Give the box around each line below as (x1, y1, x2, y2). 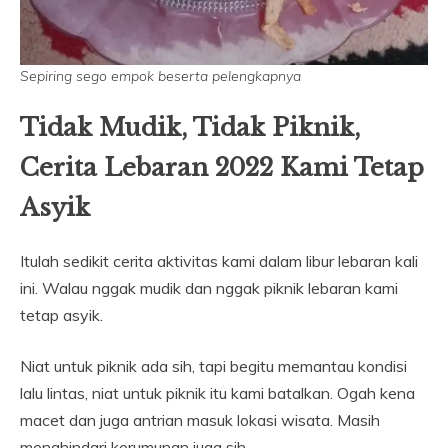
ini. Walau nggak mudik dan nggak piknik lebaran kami (20, 277, 398, 298)
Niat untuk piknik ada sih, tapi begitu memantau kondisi (20, 355, 407, 376)
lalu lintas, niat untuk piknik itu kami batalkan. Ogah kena (20, 382, 415, 403)
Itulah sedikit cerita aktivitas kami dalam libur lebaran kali (20, 250, 418, 271)
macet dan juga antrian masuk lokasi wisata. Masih (20, 409, 380, 430)
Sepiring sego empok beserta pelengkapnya (20, 66, 301, 85)
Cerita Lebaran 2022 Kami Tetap (20, 152, 424, 182)
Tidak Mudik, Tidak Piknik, (20, 112, 360, 142)
